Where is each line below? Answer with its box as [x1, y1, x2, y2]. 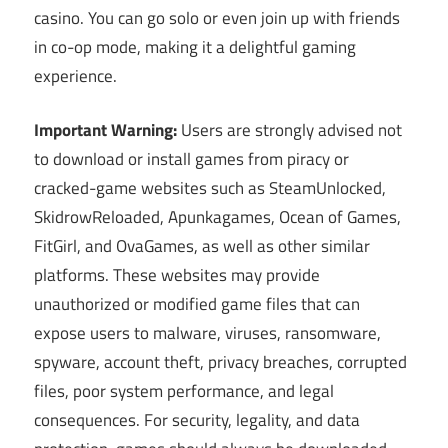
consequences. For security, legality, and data [34, 407, 360, 434]
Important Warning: [34, 117, 177, 144]
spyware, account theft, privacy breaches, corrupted [34, 349, 407, 376]
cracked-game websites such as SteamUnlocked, [34, 175, 386, 202]
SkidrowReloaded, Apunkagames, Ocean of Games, [34, 204, 401, 231]
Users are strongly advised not [177, 117, 402, 144]
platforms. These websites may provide [34, 262, 320, 289]
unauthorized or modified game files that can [34, 291, 360, 318]
